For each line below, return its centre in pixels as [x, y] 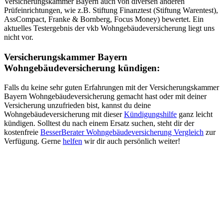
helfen [72, 141]
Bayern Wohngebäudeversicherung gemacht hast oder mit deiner [105, 97]
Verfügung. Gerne [33, 141]
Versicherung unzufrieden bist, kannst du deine [77, 106]
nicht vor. [19, 37]
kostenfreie [22, 132]
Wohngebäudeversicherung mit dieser [64, 114]
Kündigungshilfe [150, 114]
